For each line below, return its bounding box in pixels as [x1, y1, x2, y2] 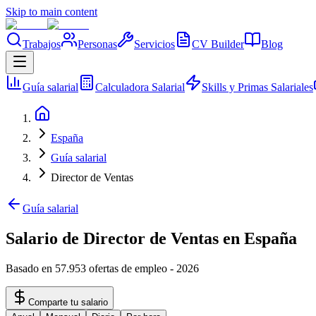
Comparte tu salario [28, 296, 108, 308]
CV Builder [192, 38, 244, 50]
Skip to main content [6, 6, 97, 18]
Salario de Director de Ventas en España [6, 229, 297, 248]
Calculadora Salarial [95, 81, 185, 93]
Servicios [134, 38, 175, 50]
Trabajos [23, 38, 61, 50]
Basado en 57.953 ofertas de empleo [6, 262, 167, 274]
